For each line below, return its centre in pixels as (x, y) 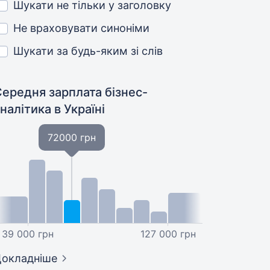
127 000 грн (168, 234)
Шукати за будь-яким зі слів (88, 51)
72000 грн (72, 137)
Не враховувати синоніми (82, 28)
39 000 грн (27, 234)
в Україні (80, 109)
